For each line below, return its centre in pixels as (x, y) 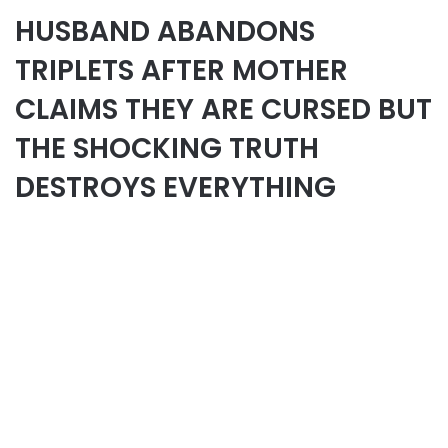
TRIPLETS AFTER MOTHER (181, 70)
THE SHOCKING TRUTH (167, 148)
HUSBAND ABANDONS (165, 31)
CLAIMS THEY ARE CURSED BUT (223, 109)
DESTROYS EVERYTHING (175, 187)
